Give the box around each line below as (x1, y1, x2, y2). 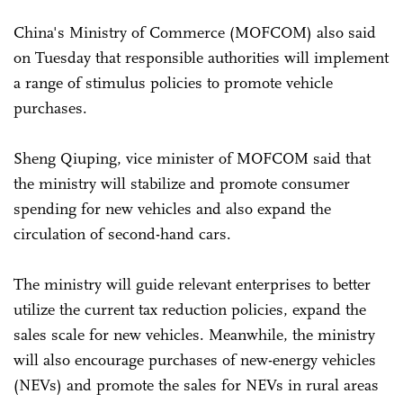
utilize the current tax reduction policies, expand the (13, 299, 366, 319)
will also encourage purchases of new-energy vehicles (13, 349, 376, 370)
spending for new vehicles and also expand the (13, 198, 331, 219)
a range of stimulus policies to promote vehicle (13, 72, 333, 93)
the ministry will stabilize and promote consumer (13, 173, 350, 193)
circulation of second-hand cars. (13, 223, 231, 244)
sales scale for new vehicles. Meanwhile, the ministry (13, 324, 375, 345)
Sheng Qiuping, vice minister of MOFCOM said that (13, 148, 371, 168)
